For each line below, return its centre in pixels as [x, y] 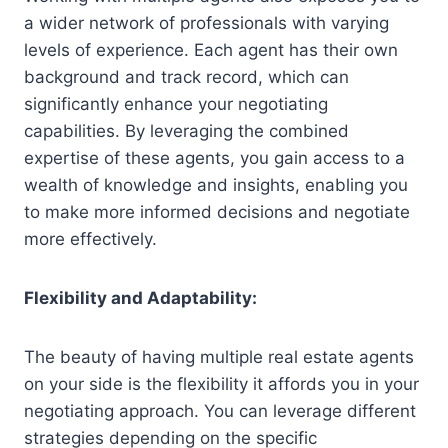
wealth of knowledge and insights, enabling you [216, 184]
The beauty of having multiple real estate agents [219, 356]
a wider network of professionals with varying [206, 22]
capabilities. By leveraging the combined [186, 130]
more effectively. [90, 238]
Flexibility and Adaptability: [140, 297]
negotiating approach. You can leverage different [220, 410]
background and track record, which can [186, 76]
